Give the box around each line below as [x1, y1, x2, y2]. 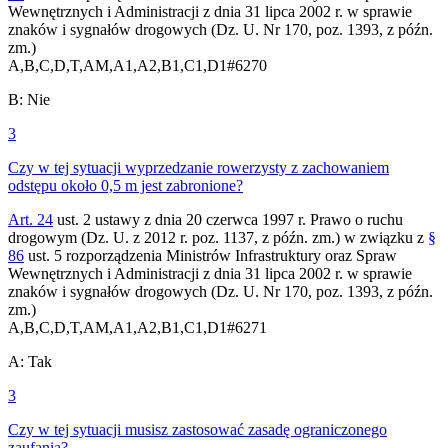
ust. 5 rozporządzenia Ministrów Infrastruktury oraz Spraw [24, 246, 397, 264]
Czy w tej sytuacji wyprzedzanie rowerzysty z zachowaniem [8, 158, 389, 176]
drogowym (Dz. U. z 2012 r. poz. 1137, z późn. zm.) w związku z [8, 228, 428, 246]
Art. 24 [8, 210, 53, 228]
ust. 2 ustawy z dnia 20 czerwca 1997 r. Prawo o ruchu [53, 210, 403, 228]
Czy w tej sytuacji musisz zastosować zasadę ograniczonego [8, 420, 387, 438]
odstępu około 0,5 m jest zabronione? [8, 176, 243, 194]
